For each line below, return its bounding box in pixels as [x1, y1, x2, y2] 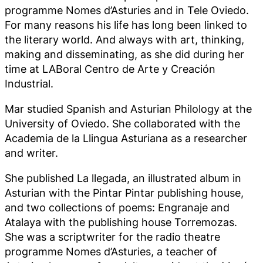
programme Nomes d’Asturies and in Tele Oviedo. [5, 3, 249, 16]
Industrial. [5, 76, 53, 90]
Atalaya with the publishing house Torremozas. [5, 215, 237, 229]
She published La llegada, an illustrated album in [5, 171, 241, 185]
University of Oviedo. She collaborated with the [5, 116, 240, 130]
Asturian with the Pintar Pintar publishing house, [5, 186, 244, 200]
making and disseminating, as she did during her [5, 47, 244, 60]
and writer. [5, 146, 58, 159]
